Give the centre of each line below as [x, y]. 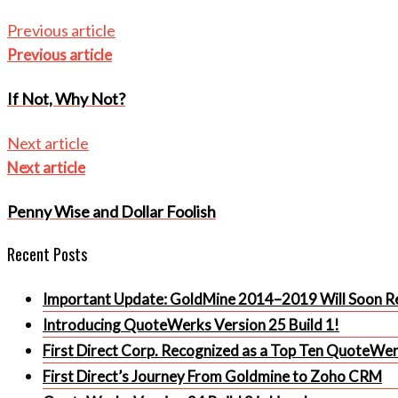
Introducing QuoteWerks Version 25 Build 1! [191, 324]
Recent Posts [47, 254]
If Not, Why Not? [66, 98]
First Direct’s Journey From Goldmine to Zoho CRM [212, 376]
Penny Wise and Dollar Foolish [111, 211]
